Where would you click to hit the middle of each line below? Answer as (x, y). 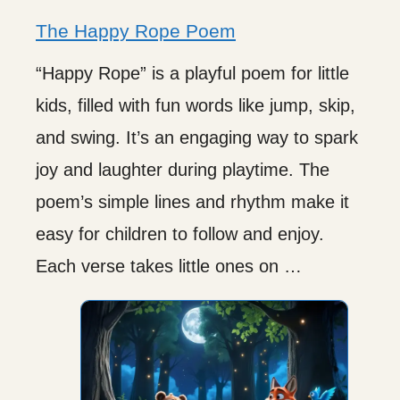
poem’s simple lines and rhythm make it (192, 201)
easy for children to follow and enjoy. (180, 233)
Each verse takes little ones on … (169, 266)
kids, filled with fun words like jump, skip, (196, 105)
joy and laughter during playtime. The (183, 169)
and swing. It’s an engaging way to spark (197, 137)
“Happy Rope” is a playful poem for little (192, 73)
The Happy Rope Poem (136, 30)
